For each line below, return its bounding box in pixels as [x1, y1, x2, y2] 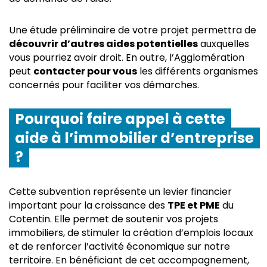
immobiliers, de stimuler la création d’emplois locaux [9, 226, 253, 240]
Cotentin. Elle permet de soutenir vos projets [9, 212, 218, 226]
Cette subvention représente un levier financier [9, 185, 232, 198]
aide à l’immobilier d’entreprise [15, 128, 254, 148]
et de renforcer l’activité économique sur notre [9, 240, 230, 253]
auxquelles [198, 37, 249, 51]
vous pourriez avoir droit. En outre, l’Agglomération [9, 51, 244, 64]
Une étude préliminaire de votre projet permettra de [9, 23, 256, 37]
